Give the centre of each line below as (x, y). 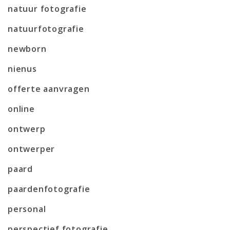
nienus (22, 69)
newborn (27, 49)
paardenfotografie (49, 189)
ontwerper (32, 149)
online (21, 109)
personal (27, 209)
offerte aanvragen (49, 89)
